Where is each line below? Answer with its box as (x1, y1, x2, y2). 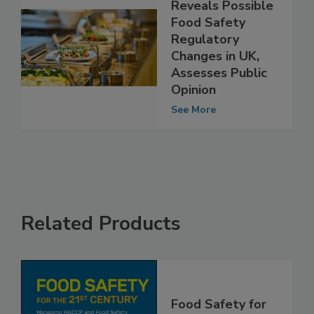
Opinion (171, 110, 216, 128)
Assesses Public (171, 93, 267, 111)
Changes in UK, (171, 76, 259, 94)
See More (171, 132, 216, 146)
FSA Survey (171, 9, 240, 27)
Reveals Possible (171, 26, 273, 43)
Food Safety (171, 43, 245, 60)
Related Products (21, 239, 181, 266)
